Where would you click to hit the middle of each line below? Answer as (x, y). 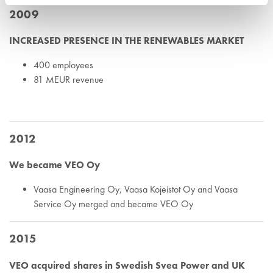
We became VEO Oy (55, 165)
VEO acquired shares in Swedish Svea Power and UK (127, 265)
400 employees (63, 65)
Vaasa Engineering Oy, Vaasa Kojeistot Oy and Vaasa (136, 190)
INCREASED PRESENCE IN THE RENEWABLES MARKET (126, 41)
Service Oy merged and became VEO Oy (113, 204)
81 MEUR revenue (69, 80)
